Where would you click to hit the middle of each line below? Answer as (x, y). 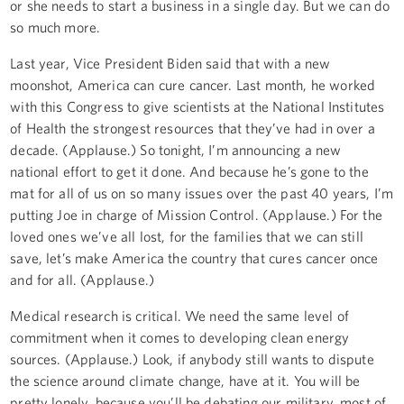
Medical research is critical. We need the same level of (179, 315)
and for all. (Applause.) (83, 279)
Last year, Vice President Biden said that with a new (170, 63)
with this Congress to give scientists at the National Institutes (197, 106)
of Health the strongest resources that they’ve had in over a (193, 128)
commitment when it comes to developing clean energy (180, 337)
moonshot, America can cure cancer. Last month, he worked (193, 84)
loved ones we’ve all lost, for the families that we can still (187, 236)
